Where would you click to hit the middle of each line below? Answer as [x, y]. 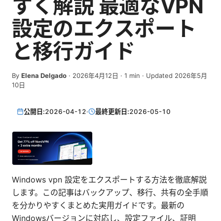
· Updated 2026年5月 [174, 75]
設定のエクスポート [104, 28]
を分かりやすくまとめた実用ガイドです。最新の [98, 205]
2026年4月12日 [95, 75]
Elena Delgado [44, 75]
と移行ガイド [74, 51]
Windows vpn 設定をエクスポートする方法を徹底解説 [109, 180]
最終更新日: [112, 111]
